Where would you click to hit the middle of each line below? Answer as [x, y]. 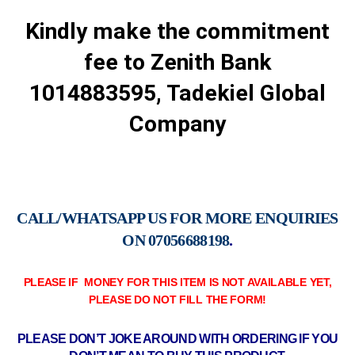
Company [177, 124]
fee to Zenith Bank [177, 63]
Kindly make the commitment [177, 32]
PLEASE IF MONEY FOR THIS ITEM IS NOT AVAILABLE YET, [177, 282]
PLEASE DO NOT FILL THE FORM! [177, 300]
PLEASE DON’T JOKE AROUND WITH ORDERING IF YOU [177, 338]
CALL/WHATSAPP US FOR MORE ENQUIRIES [177, 218]
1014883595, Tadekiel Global [177, 94]
